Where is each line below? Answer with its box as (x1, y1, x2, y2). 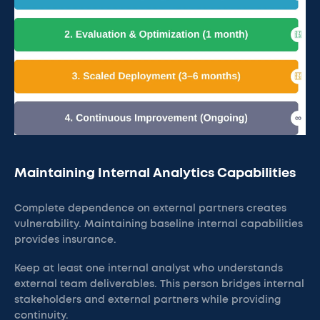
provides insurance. (14, 235, 116, 245)
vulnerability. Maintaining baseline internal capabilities (14, 219, 303, 229)
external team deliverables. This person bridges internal (14, 279, 304, 289)
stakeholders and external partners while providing (14, 295, 281, 305)
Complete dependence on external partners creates (14, 204, 286, 214)
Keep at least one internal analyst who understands (14, 264, 283, 274)
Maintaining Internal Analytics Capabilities (14, 167, 296, 180)
